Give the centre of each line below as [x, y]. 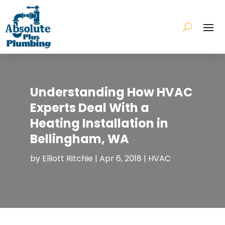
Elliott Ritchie [67, 158]
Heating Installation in [99, 123]
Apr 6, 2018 [120, 158]
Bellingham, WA [79, 139]
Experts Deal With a [89, 107]
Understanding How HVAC [111, 92]
